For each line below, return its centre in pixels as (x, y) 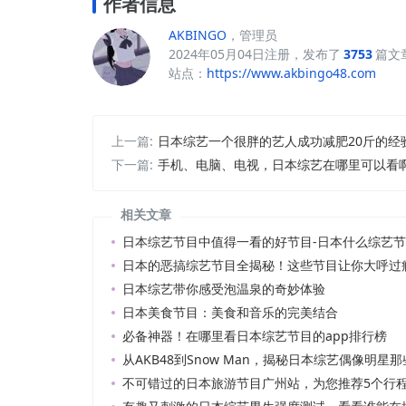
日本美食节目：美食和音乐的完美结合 (230, 312)
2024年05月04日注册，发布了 (255, 54)
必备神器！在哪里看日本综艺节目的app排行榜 (255, 335)
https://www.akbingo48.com (291, 73)
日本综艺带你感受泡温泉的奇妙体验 (224, 288)
